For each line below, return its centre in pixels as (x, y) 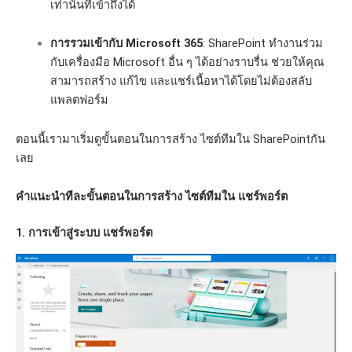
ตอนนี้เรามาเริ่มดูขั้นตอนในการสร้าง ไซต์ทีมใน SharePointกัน (170, 139)
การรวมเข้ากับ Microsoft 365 (126, 44)
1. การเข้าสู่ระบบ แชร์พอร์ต (84, 233)
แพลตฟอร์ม (79, 100)
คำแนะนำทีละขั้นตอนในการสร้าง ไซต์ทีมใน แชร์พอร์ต (152, 197)
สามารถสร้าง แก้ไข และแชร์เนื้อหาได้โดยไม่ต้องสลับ (181, 81)
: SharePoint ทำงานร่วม (262, 44)
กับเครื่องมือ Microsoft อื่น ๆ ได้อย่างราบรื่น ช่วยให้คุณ (187, 62)
